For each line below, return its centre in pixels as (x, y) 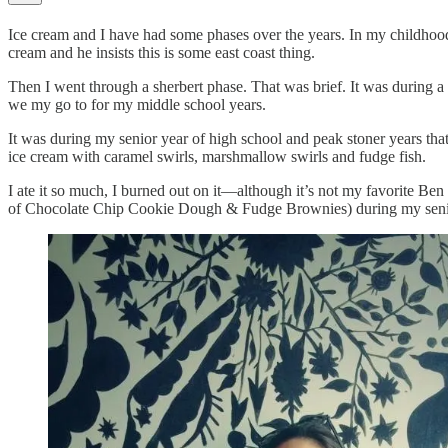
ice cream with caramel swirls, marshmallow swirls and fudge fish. (217, 157)
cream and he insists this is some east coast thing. (161, 53)
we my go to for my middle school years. (137, 105)
